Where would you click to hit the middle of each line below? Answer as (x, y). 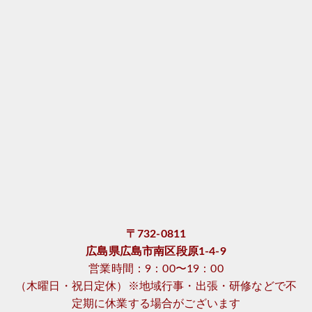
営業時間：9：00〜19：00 (156, 268)
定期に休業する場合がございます (156, 303)
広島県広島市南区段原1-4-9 (156, 251)
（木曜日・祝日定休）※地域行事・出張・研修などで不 (156, 286)
